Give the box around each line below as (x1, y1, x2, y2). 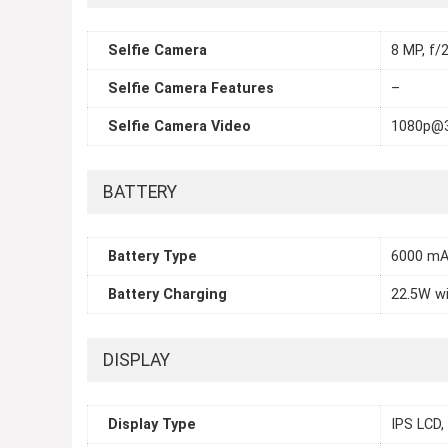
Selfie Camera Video (108, 118, 251, 136)
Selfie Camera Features (108, 80, 274, 98)
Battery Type (108, 248, 197, 266)
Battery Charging (108, 286, 227, 304)
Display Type (108, 416, 196, 434)
